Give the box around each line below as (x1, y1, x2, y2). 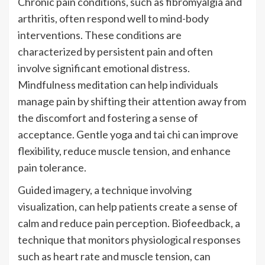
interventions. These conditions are (18, 28, 182, 41)
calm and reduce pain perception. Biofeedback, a (18, 216, 240, 230)
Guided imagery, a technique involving (18, 183, 192, 196)
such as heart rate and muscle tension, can (18, 249, 211, 263)
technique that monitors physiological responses (18, 232, 241, 246)
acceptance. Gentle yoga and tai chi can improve (18, 127, 238, 141)
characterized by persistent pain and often (18, 44, 213, 58)
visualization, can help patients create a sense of (18, 199, 238, 213)
